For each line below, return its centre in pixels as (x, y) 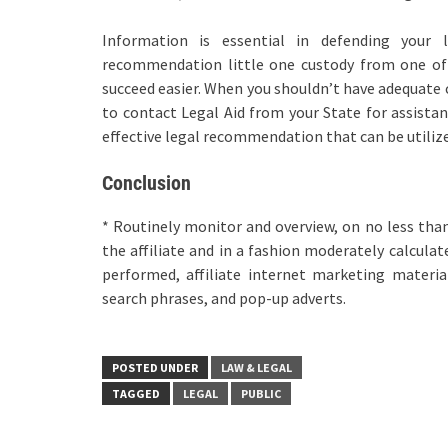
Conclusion (146, 183)
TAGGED (136, 394)
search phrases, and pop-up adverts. (224, 298)
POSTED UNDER (155, 368)
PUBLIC (261, 394)
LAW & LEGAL (256, 368)
